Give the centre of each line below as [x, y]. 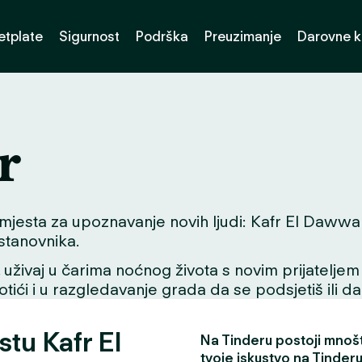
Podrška [162, 36]
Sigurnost [89, 36]
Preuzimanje [243, 36]
